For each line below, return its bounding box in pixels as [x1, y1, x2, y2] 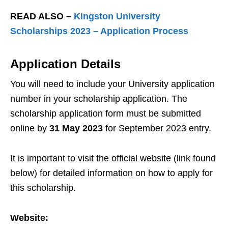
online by [10, 123, 47, 134]
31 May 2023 [47, 123, 103, 134]
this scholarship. [10, 183, 76, 193]
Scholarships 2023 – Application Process [10, 26, 188, 37]
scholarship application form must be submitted [10, 108, 201, 119]
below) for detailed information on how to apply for [10, 168, 213, 179]
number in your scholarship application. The [10, 94, 187, 104]
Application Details [10, 57, 121, 71]
